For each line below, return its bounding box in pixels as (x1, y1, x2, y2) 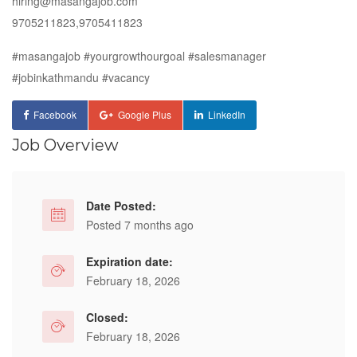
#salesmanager (188, 48, 266, 64)
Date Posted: (86, 198, 156, 214)
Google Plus (118, 108, 171, 121)
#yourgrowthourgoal (84, 48, 185, 64)
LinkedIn (208, 108, 245, 121)
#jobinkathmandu (12, 69, 99, 85)
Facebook (33, 108, 76, 121)
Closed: (86, 309, 128, 325)
